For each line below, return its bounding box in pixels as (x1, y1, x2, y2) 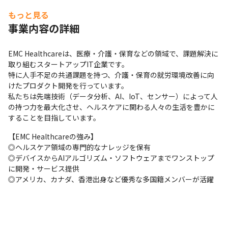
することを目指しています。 (8, 112, 100, 123)
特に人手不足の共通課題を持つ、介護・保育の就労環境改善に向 (8, 70, 214, 80)
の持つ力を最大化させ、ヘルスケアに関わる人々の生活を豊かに (8, 102, 215, 112)
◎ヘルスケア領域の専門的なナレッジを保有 (8, 142, 151, 152)
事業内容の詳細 (8, 21, 79, 36)
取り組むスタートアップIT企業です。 (8, 59, 130, 69)
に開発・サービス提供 (8, 163, 79, 174)
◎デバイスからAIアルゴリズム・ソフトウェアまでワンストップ (8, 153, 214, 163)
